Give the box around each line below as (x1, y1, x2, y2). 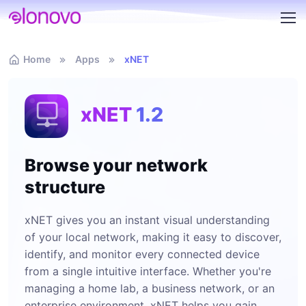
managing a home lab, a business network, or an (25, 281, 275, 295)
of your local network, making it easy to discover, (25, 230, 281, 244)
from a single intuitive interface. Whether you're (25, 264, 271, 278)
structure (25, 177, 105, 197)
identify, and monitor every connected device (25, 247, 260, 261)
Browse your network (25, 155, 208, 176)
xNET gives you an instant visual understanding (25, 213, 270, 227)
